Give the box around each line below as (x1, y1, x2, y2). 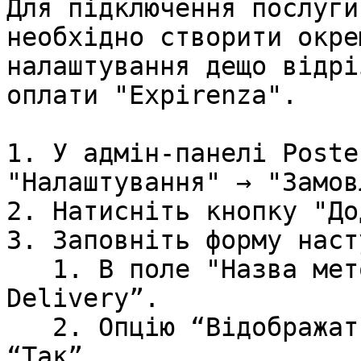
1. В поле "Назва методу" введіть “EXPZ (6, 255, 52, 284)
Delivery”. (6, 284, 160, 313)
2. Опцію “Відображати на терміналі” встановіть (6, 313, 52, 342)
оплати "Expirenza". (6, 81, 297, 110)
